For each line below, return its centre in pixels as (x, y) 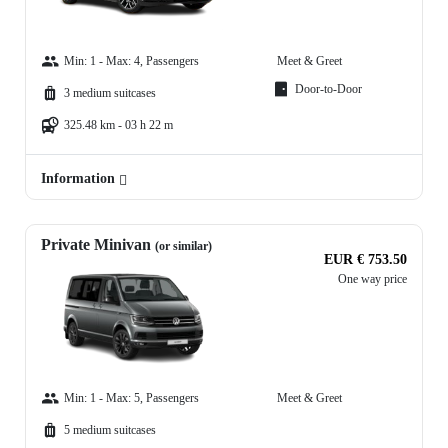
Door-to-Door (328, 89)
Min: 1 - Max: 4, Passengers (131, 61)
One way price (372, 279)
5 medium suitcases (110, 430)
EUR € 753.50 (365, 260)
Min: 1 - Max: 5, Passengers (131, 398)
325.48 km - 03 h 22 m (118, 125)
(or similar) (183, 246)
